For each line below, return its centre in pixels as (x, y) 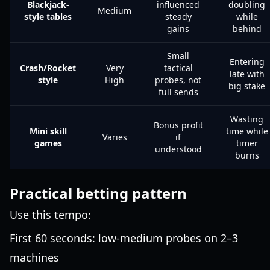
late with (247, 74)
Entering (247, 62)
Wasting (247, 119)
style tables (48, 17)
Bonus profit (178, 125)
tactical (178, 68)
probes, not (178, 80)
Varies (115, 137)
